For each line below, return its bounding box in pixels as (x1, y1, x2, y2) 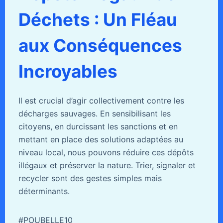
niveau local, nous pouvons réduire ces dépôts (18, 147, 194, 158)
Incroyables (18, 60, 117, 82)
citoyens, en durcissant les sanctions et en (18, 121, 178, 132)
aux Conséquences (18, 34, 182, 56)
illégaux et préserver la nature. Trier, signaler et (18, 160, 196, 171)
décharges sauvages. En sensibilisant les (18, 109, 171, 119)
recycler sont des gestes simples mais (18, 173, 162, 184)
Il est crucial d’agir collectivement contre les (18, 96, 184, 106)
